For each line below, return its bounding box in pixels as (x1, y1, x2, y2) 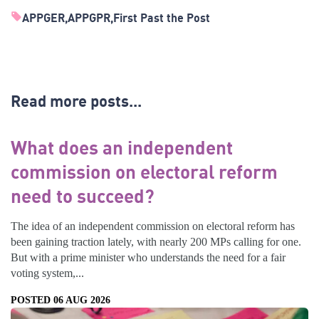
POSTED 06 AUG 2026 (11, 294, 110, 305)
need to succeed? (11, 184, 155, 207)
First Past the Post (113, 10, 210, 25)
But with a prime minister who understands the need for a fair (11, 251, 286, 263)
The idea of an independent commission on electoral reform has (11, 219, 295, 232)
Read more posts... (11, 91, 142, 111)
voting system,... (11, 266, 84, 279)
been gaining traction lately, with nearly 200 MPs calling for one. (11, 235, 301, 248)
